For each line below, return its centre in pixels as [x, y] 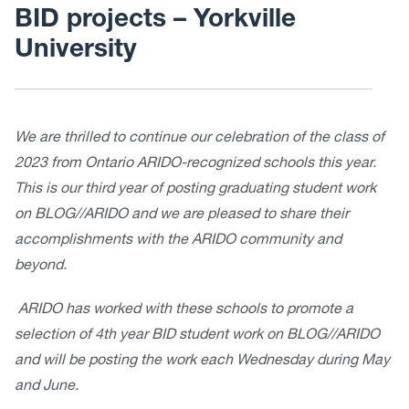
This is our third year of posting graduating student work [195, 189]
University [76, 51]
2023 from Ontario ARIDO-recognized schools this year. [195, 164]
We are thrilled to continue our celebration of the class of [199, 138]
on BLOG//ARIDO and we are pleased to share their [182, 215]
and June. [47, 387]
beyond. [41, 266]
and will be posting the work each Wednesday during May [202, 361]
